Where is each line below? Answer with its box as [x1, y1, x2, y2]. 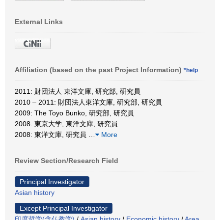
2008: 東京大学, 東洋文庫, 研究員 [15, 119, 118, 128]
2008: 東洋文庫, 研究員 [15, 130, 88, 138]
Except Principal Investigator [20, 204, 108, 212]
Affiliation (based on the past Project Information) [15, 65, 184, 74]
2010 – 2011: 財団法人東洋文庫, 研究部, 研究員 [15, 98, 162, 106]
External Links [15, 17, 63, 26]
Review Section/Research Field [15, 156, 118, 165]
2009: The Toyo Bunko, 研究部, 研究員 [15, 109, 134, 117]
